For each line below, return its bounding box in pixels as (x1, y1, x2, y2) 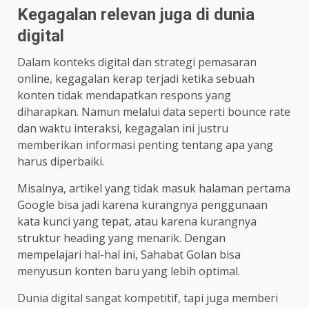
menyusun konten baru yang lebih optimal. (17, 263, 240, 279)
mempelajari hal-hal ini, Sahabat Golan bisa (17, 246, 241, 262)
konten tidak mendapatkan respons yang (17, 87, 231, 103)
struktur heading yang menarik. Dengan (17, 230, 226, 246)
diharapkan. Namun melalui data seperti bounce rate (17, 103, 290, 119)
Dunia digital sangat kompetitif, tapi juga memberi (17, 290, 278, 306)
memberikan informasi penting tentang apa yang (17, 137, 273, 152)
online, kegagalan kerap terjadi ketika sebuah (17, 70, 255, 86)
